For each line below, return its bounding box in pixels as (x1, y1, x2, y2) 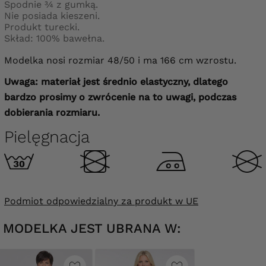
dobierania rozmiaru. (4, 106, 100, 118)
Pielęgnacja (4, 126, 90, 147)
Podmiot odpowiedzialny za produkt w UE (4, 195, 198, 207)
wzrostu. (196, 54, 236, 66)
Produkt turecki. (4, 21, 80, 33)
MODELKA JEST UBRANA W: (3, 220, 181, 236)
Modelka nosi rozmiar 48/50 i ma (4, 54, 160, 66)
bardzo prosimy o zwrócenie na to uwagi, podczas (4, 91, 236, 103)
